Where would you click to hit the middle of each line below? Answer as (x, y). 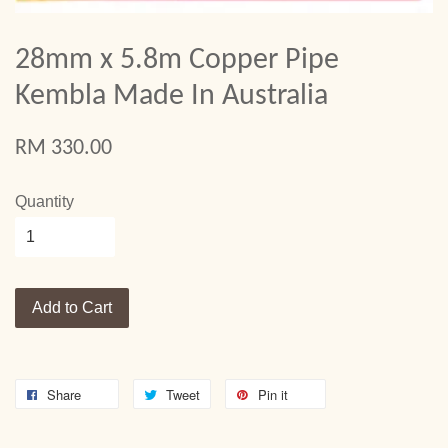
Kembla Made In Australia (171, 97)
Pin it (273, 395)
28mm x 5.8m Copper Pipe (177, 61)
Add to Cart (72, 308)
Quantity (44, 202)
